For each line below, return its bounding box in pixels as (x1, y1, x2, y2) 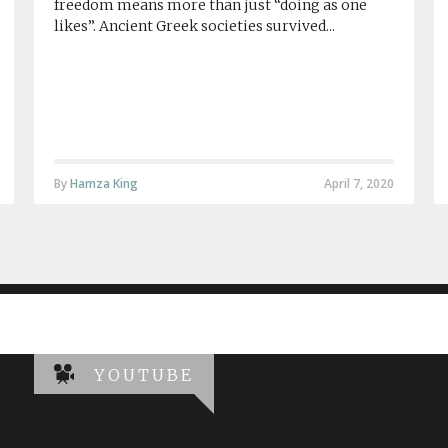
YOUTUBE (94, 365, 194, 385)
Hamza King (69, 175, 138, 192)
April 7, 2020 (323, 175, 394, 192)
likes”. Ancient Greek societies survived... (53, 17, 335, 35)
